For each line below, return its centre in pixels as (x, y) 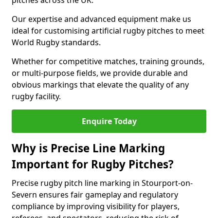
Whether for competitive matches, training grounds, (108, 61)
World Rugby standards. (56, 42)
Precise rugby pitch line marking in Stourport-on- (102, 183)
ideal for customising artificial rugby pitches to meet (108, 31)
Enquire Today (109, 121)
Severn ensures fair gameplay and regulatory (95, 195)
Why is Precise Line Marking (88, 148)
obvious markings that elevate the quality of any (100, 85)
